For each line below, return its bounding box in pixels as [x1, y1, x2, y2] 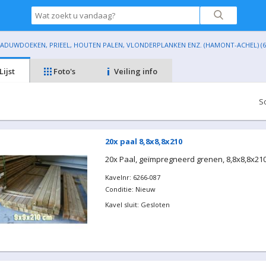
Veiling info [112, 66, 157, 77]
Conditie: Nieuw [104, 185, 156, 194]
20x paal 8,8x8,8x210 [104, 136, 182, 147]
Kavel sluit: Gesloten [104, 200, 170, 209]
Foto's [52, 66, 76, 77]
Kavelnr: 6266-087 [104, 173, 160, 182]
